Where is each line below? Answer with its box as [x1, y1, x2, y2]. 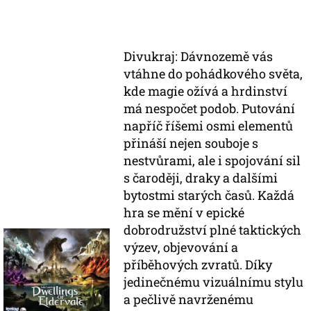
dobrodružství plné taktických [124, 221, 302, 238]
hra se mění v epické [124, 204, 245, 221]
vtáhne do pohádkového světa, [124, 65, 303, 82]
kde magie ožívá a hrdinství [124, 83, 288, 99]
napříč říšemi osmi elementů [124, 117, 294, 134]
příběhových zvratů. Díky [124, 256, 273, 273]
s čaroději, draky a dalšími [124, 169, 278, 186]
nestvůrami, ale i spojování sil [124, 152, 301, 169]
